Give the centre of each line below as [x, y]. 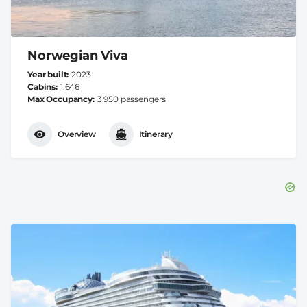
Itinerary [156, 134]
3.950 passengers [132, 99]
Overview [77, 134]
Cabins [42, 86]
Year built [47, 74]
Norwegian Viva [78, 55]
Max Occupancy [60, 99]
